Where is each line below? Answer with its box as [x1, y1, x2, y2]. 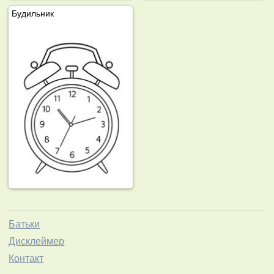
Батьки [9, 219, 40, 230]
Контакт [9, 253, 44, 264]
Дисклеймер [9, 236, 65, 247]
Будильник [12, 8, 54, 18]
